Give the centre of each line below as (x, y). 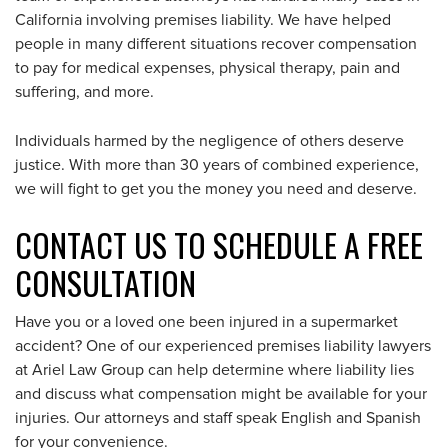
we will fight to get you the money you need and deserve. (216, 189)
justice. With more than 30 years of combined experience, (217, 165)
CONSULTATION (105, 282)
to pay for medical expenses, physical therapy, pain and (207, 68)
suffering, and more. (84, 92)
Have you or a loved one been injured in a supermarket (206, 322)
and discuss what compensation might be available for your (221, 394)
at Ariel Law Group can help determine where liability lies (214, 370)
